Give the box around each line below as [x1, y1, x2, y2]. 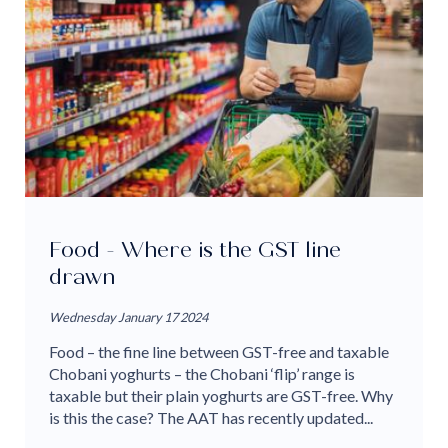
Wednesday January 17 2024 [49, 309, 208, 326]
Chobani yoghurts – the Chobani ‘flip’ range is [49, 364, 355, 384]
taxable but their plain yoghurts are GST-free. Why [49, 386, 393, 406]
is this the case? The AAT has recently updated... [49, 408, 373, 428]
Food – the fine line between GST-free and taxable [49, 342, 389, 362]
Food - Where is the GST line [49, 236, 341, 263]
